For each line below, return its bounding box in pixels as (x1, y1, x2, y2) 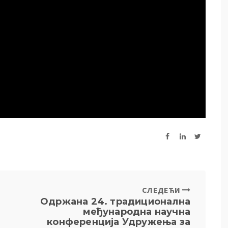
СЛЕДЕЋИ (142, 185, 182, 195)
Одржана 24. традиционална (40, 196, 190, 208)
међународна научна (83, 206, 190, 218)
